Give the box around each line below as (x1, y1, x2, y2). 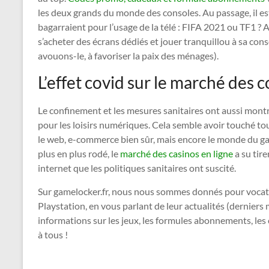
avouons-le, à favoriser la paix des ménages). (38, 50, 219, 62)
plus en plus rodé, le (38, 148, 120, 160)
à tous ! (38, 229, 68, 241)
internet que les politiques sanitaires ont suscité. (38, 162, 236, 174)
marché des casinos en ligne (120, 148, 233, 160)
